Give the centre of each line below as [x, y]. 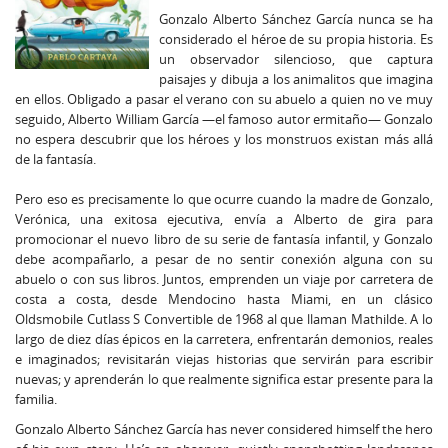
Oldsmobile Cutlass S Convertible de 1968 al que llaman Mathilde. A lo [224, 319]
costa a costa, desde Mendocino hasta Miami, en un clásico [224, 299]
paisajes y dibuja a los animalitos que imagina [296, 79]
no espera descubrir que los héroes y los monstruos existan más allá [224, 139]
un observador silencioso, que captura [296, 59]
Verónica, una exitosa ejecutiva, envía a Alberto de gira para [224, 219]
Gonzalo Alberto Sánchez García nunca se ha [296, 19]
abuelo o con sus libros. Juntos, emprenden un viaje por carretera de [224, 279]
